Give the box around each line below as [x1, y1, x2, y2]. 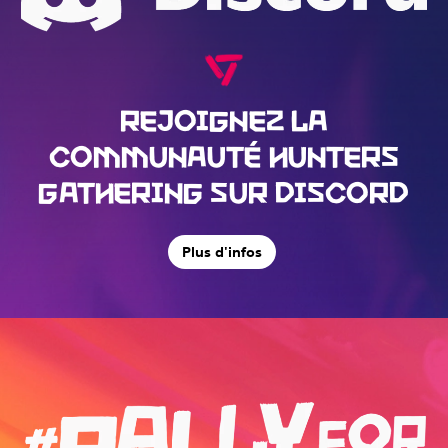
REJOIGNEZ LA [119, 100, 329, 137]
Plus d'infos [182, 243, 263, 262]
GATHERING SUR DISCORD [38, 172, 410, 209]
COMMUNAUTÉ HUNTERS [48, 136, 400, 173]
